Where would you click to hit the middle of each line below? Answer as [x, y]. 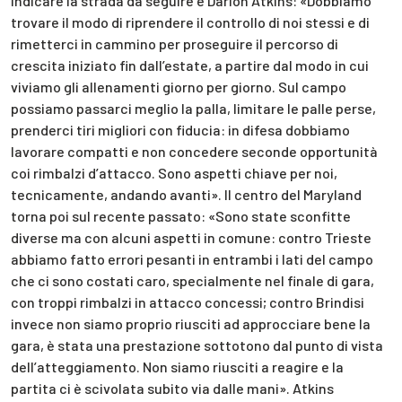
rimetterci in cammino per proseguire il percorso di [175, 43]
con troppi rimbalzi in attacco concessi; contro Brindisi [188, 301]
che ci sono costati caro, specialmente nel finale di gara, [192, 280]
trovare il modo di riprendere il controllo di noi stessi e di [190, 22]
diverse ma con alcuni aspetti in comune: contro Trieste [191, 237]
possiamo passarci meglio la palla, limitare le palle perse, [193, 108]
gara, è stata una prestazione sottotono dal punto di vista [197, 345]
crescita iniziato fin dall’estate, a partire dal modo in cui [190, 65]
